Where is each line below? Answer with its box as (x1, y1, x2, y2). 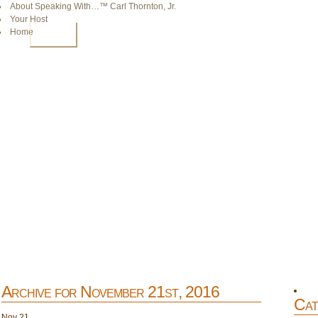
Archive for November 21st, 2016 (1, 283, 219, 301)
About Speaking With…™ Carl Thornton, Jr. (10, 1, 176, 11)
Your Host (10, 14, 48, 24)
